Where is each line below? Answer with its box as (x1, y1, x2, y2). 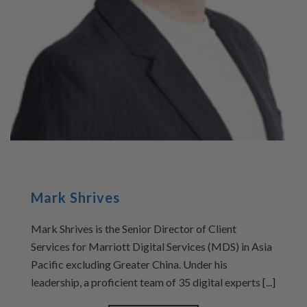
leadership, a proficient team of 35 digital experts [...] (31, 275, 275, 288)
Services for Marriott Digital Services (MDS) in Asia (31, 239, 272, 253)
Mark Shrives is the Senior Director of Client (31, 221, 236, 235)
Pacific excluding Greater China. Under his (31, 257, 228, 271)
